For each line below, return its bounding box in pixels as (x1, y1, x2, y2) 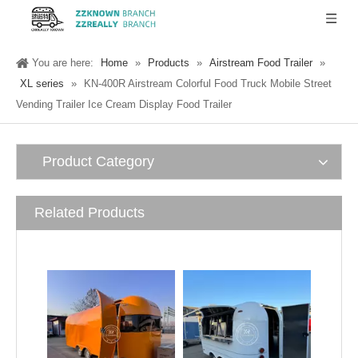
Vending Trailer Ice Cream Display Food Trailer (16, 98, 232, 110)
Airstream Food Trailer (209, 57, 312, 69)
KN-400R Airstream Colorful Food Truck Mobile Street (84, 78, 332, 89)
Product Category (42, 153, 154, 169)
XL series (20, 78, 64, 89)
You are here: (32, 57, 93, 69)
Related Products (34, 205, 145, 221)
